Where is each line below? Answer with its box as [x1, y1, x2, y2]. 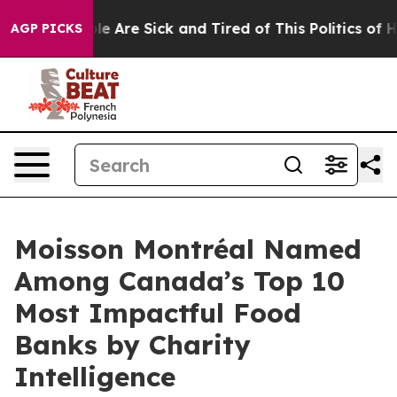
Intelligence [14, 360, 175, 393]
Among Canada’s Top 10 [14, 264, 345, 298]
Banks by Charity [14, 328, 251, 362]
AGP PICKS [11, 20, 82, 36]
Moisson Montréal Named [14, 232, 362, 266]
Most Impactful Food [14, 296, 301, 330]
